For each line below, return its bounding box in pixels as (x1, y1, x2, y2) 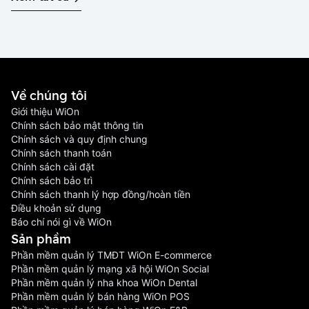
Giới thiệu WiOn (11, 106, 79, 117)
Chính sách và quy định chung (11, 133, 148, 145)
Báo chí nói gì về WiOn (11, 216, 112, 228)
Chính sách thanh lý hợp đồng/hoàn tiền (11, 188, 190, 200)
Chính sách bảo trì (11, 175, 92, 186)
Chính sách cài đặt (11, 161, 94, 172)
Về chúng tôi (11, 87, 87, 103)
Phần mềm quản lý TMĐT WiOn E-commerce (11, 249, 212, 261)
